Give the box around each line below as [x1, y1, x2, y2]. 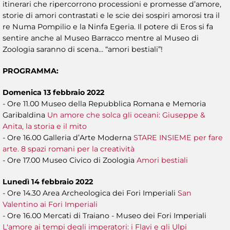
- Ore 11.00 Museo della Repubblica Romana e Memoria [3, 99, 206, 109]
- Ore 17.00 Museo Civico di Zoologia [3, 156, 137, 165]
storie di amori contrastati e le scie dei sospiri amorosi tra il [3, 11, 220, 21]
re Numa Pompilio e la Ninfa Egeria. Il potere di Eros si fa [3, 22, 213, 32]
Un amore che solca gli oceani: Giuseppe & [47, 110, 205, 120]
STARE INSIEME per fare [133, 133, 223, 143]
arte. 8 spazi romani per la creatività [3, 144, 135, 154]
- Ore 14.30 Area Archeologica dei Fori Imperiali [3, 188, 178, 198]
